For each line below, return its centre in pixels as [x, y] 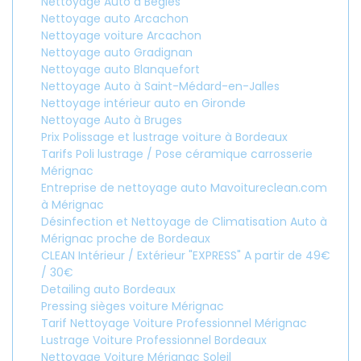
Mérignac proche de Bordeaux [126, 239]
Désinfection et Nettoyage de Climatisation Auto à [184, 222]
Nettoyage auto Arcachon [115, 19]
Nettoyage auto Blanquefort [120, 69]
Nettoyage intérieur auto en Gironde [143, 103]
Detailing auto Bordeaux [108, 289]
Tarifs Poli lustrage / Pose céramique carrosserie [177, 154]
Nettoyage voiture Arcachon [121, 35]
